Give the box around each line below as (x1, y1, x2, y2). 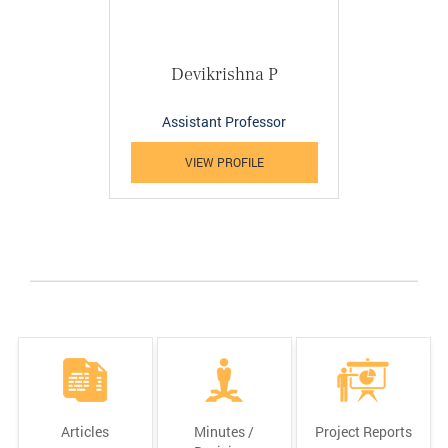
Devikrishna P (170, 62, 278, 86)
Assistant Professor (162, 111, 286, 131)
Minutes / (194, 421, 254, 441)
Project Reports (314, 421, 412, 441)
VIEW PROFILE (184, 153, 264, 170)
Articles (61, 421, 109, 441)
